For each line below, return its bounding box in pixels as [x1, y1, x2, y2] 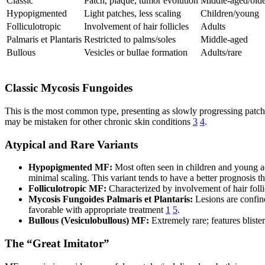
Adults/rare [201, 47, 242, 58]
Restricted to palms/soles [84, 34, 176, 45]
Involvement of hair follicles [84, 21, 189, 32]
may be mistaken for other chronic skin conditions [5, 116, 193, 127]
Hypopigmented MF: [28, 162, 112, 173]
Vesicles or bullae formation [84, 47, 188, 58]
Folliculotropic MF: [28, 183, 106, 194]
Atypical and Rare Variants [5, 138, 138, 151]
